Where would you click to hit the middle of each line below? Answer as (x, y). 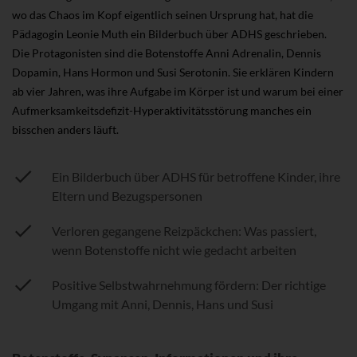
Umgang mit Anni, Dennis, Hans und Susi (163, 304)
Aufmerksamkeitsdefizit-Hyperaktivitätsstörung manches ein (162, 111)
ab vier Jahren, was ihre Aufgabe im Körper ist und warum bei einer (178, 92)
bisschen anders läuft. (65, 130)
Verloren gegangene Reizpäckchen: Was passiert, (184, 231)
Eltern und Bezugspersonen (127, 196)
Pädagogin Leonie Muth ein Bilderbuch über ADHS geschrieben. (169, 34)
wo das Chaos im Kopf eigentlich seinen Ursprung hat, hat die (163, 15)
